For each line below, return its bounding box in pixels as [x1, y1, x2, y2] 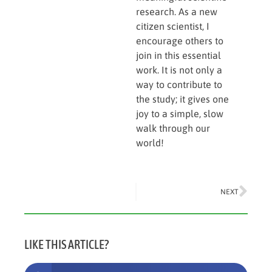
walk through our [136, 122, 210, 134]
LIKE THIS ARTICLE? [24, 237, 109, 252]
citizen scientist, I [136, 20, 209, 32]
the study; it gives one [136, 93, 229, 104]
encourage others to [136, 35, 223, 46]
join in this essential [136, 49, 221, 61]
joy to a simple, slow [136, 107, 223, 119]
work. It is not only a [136, 64, 222, 75]
